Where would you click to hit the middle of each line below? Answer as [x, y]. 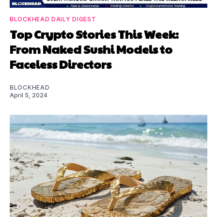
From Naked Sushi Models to [91, 49]
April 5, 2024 [29, 95]
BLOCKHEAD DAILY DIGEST [53, 19]
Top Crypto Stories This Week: [94, 34]
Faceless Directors [61, 64]
